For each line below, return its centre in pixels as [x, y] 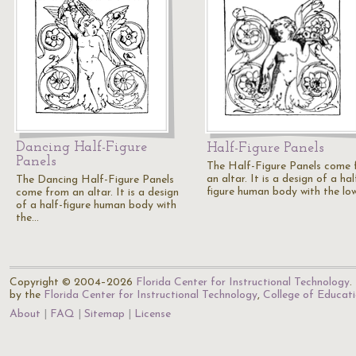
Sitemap [104, 314]
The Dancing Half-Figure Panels [95, 180]
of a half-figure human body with [96, 205]
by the [27, 295]
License [153, 314]
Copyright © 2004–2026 [73, 282]
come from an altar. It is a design [97, 193]
